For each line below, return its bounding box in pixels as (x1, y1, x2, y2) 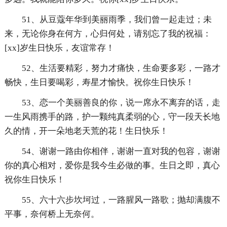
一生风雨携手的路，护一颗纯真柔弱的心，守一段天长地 (4, 112, 220, 122)
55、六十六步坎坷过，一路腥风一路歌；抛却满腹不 (21, 195, 220, 205)
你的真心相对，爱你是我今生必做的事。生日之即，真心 (4, 161, 220, 171)
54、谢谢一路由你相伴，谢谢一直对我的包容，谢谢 (21, 146, 220, 157)
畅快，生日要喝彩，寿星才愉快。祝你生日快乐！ (4, 78, 194, 88)
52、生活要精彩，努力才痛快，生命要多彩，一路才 (21, 63, 220, 73)
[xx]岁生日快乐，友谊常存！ (4, 43, 115, 53)
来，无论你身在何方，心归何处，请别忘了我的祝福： (4, 29, 211, 39)
